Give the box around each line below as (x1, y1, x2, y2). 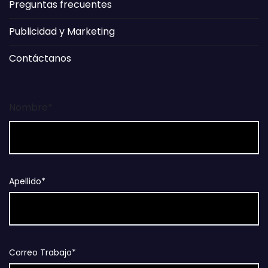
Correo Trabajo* (9, 246, 76, 258)
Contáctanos (9, 51, 71, 65)
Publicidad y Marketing (9, 24, 115, 38)
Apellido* (9, 175, 45, 187)
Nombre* (9, 100, 53, 114)
